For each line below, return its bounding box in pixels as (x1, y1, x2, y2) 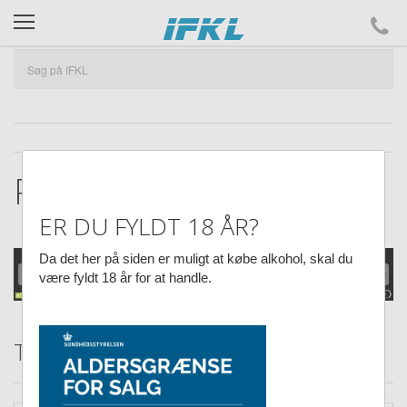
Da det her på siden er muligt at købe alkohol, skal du (39, 250, 352, 266)
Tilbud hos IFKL (14, 334, 175, 368)
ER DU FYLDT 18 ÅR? (39, 210, 259, 243)
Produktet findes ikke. (14, 166, 355, 214)
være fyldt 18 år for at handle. (39, 269, 212, 285)
